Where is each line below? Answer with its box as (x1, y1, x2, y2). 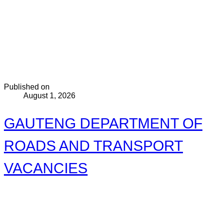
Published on (4, 83, 50, 91)
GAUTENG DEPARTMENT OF (4, 115, 202, 131)
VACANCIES (4, 160, 88, 176)
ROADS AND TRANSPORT (4, 137, 183, 154)
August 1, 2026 (23, 91, 75, 100)
